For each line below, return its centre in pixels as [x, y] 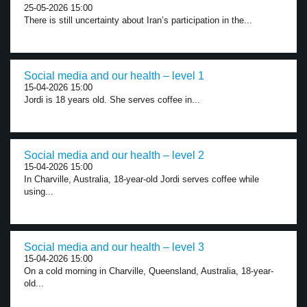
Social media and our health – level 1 [114, 76]
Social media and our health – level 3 [114, 247]
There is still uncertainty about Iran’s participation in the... [138, 20]
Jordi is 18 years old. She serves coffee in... [112, 100]
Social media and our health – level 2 [114, 155]
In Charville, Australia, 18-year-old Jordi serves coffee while [142, 179]
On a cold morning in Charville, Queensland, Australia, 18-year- [149, 271]
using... [39, 192]
